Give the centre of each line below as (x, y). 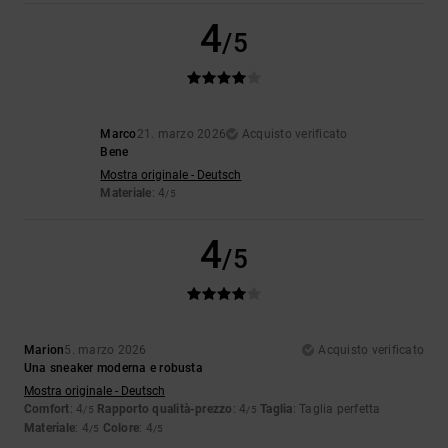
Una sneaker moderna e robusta (113, 368)
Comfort (47, 409)
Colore (121, 428)
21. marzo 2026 (181, 134)
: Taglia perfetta (336, 409)
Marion (44, 350)
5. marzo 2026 (105, 350)
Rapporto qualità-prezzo (165, 409)
